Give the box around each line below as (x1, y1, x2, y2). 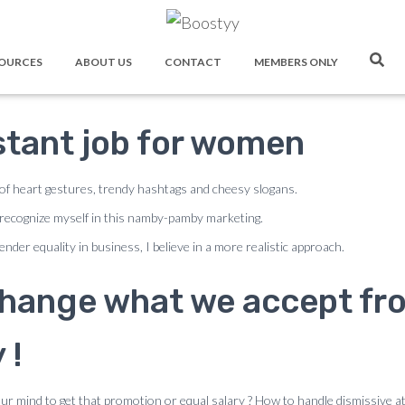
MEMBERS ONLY (252, 55, 338, 69)
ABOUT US (73, 55, 132, 69)
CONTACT (163, 55, 221, 69)
